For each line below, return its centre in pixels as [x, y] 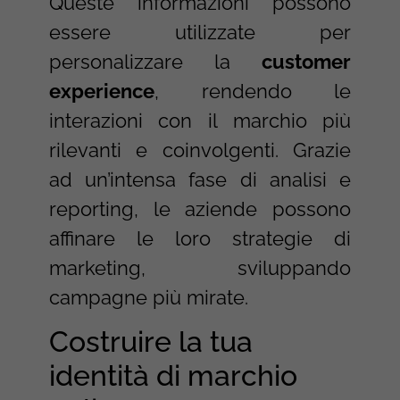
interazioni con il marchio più [200, 120]
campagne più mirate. [148, 297]
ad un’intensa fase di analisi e [200, 179]
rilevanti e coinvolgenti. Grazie [200, 150]
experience [101, 91]
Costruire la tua [150, 342]
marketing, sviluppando [200, 267]
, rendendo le [253, 91]
